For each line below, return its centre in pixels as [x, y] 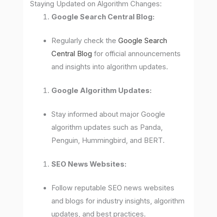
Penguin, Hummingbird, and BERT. [108, 140]
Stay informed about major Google [108, 114]
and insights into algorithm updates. [110, 67]
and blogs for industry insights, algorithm [118, 201]
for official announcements [137, 54]
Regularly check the [85, 41]
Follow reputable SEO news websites [113, 188]
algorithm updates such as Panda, [107, 127]
